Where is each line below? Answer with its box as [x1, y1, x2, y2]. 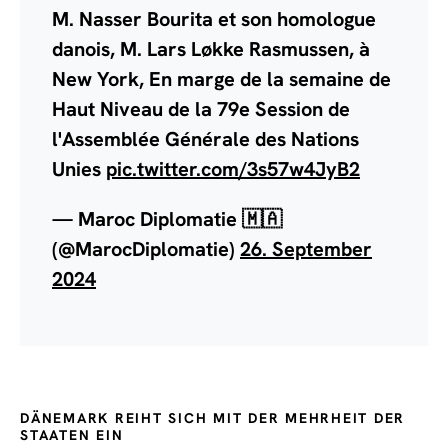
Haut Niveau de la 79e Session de [52, 96, 350, 123]
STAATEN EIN [20, 426, 124, 445]
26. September [240, 236, 372, 263]
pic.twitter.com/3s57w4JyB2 [106, 156, 360, 183]
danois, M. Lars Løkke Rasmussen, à [52, 36, 370, 63]
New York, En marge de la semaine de [52, 66, 391, 93]
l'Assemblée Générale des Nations [52, 126, 359, 153]
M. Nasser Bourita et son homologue [52, 6, 376, 33]
